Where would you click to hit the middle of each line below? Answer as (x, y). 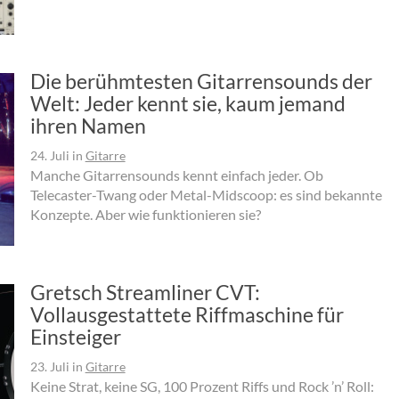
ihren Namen (88, 125)
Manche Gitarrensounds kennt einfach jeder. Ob (176, 175)
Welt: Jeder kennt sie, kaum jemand (187, 103)
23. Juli (49, 367)
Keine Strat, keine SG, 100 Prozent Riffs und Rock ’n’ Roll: (202, 387)
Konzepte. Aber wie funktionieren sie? (145, 214)
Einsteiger (75, 337)
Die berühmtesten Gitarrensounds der (201, 81)
